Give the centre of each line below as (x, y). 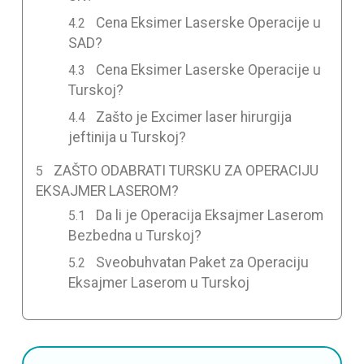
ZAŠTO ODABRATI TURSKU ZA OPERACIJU (186, 171)
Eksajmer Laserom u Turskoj (158, 282)
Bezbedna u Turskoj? (134, 235)
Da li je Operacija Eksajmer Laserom (210, 215)
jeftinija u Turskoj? (127, 138)
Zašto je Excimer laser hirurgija (194, 117)
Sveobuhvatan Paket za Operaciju (203, 262)
